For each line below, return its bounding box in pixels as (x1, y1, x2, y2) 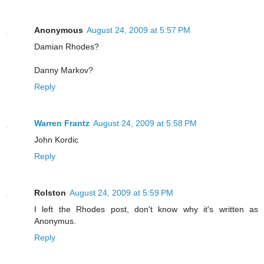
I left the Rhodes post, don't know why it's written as (34, 204, 258, 214)
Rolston (34, 188, 66, 198)
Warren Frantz (34, 118, 90, 128)
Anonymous (34, 25, 83, 35)
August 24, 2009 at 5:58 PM (93, 118, 197, 128)
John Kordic (34, 135, 78, 145)
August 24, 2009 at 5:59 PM (70, 188, 173, 198)
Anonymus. (34, 216, 76, 226)
